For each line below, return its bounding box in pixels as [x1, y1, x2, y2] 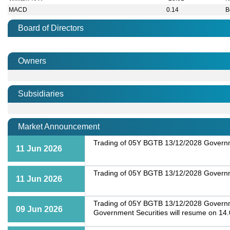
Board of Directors [18, 24, 84, 33]
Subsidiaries [18, 89, 64, 99]
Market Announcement [18, 122, 100, 131]
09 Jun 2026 [16, 205, 63, 214]
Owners [18, 56, 46, 66]
